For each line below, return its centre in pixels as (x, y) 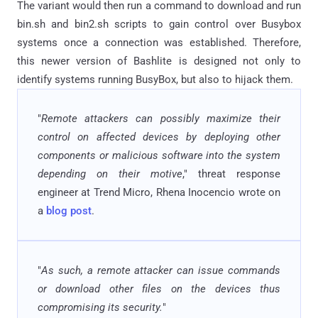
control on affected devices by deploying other (159, 137)
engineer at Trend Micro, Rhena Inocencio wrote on (159, 192)
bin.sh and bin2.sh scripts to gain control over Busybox (159, 24)
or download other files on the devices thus (159, 289)
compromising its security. (100, 307)
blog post (69, 210)
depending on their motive (110, 174)
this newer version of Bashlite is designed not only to (159, 61)
